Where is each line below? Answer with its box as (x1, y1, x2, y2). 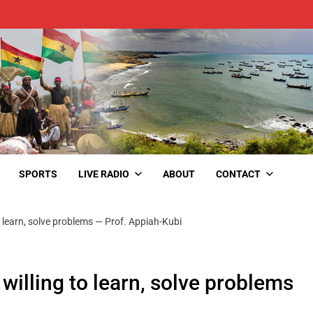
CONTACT (216, 168, 261, 180)
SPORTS (19, 168, 57, 180)
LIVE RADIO (78, 168, 129, 180)
